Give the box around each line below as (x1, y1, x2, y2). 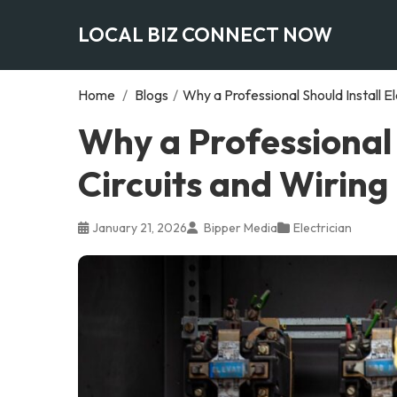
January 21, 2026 (92, 219, 187, 236)
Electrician (293, 219, 352, 236)
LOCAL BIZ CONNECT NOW (78, 21, 332, 47)
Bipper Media (201, 219, 277, 236)
